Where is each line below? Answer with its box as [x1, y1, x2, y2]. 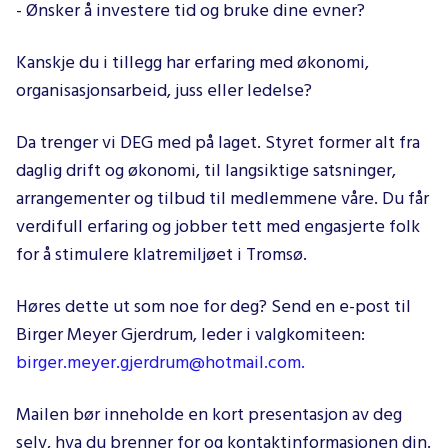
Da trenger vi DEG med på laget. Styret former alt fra [16, 128, 420, 158]
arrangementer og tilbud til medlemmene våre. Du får [16, 184, 429, 214]
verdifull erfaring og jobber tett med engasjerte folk [16, 212, 420, 242]
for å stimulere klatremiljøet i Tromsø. [16, 240, 307, 270]
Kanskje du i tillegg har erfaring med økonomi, [16, 48, 369, 78]
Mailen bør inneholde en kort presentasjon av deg [16, 400, 402, 430]
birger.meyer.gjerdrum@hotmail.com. [16, 348, 305, 378]
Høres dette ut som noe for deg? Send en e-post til [16, 292, 411, 322]
